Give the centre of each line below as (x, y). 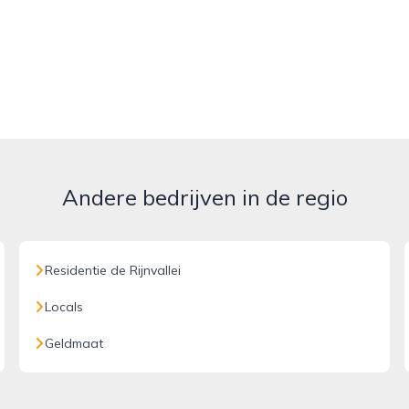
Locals (64, 307)
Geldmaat (74, 343)
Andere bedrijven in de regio (204, 197)
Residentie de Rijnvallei (113, 270)
